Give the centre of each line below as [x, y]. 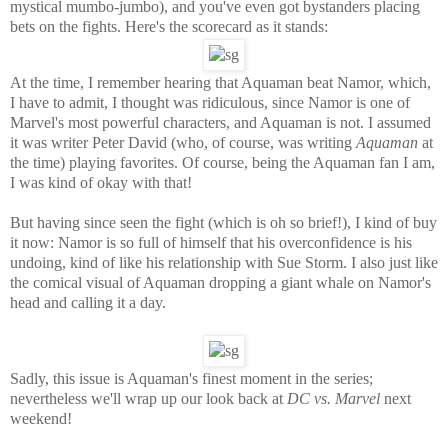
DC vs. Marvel [333, 398]
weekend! [41, 418]
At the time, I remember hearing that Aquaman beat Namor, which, [220, 82]
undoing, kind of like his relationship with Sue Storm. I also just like [224, 262]
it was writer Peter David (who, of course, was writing [183, 142]
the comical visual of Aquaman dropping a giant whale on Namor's [220, 282]
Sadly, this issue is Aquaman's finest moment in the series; [191, 378]
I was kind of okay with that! [101, 182]
